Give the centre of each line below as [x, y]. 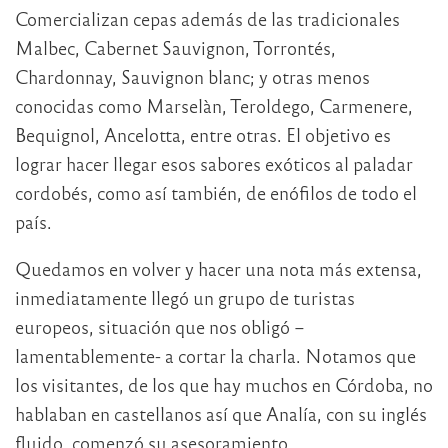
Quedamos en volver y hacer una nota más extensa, [218, 268]
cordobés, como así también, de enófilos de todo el [216, 192]
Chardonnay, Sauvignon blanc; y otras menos [192, 76]
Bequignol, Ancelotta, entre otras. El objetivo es [203, 134]
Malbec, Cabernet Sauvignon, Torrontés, [175, 47]
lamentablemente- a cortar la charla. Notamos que [215, 355]
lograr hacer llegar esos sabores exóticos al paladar [214, 163]
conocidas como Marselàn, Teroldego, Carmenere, [214, 105]
